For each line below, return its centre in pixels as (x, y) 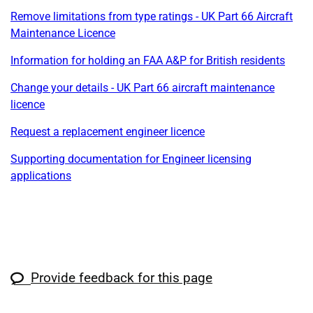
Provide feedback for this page (122, 277)
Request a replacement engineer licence (108, 131)
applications (41, 175)
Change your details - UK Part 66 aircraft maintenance (143, 87)
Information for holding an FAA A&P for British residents (148, 60)
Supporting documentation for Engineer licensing (131, 159)
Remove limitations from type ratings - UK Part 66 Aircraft (152, 16)
